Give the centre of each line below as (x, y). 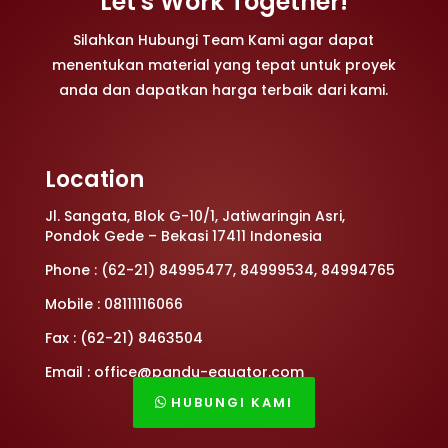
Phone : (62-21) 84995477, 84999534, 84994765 (219, 270)
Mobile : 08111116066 (113, 304)
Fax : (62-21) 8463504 (123, 338)
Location (94, 180)
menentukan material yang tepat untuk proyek (223, 65)
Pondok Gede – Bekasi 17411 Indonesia (183, 236)
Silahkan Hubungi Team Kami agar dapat (224, 40)
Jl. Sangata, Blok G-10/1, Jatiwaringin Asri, (194, 216)
